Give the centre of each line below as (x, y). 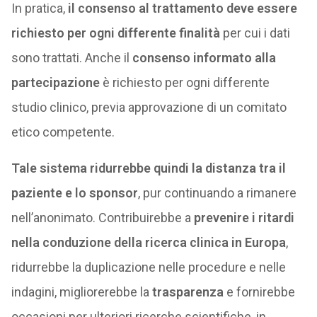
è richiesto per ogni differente (184, 82)
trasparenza (188, 292)
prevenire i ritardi (244, 218)
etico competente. (63, 132)
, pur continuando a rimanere (217, 193)
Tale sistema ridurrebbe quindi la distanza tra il (148, 168)
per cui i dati (255, 33)
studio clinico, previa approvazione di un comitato (149, 107)
